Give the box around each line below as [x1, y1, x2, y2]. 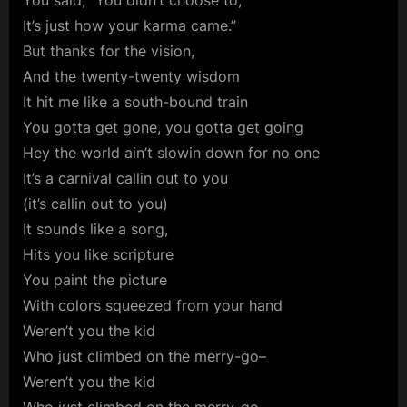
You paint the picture [23, 271, 167, 290]
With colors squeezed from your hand [23, 296, 283, 315]
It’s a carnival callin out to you [23, 169, 228, 188]
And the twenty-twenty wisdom [23, 67, 240, 86]
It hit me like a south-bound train [23, 93, 248, 112]
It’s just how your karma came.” [23, 16, 236, 35]
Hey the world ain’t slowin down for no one [23, 144, 320, 163]
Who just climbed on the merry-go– [23, 347, 266, 366]
